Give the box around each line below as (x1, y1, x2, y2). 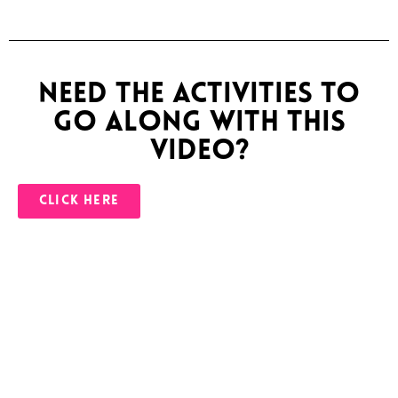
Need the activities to (38, 81, 360, 109)
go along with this (52, 109, 346, 138)
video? (149, 138, 249, 166)
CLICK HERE (39, 195, 119, 208)
